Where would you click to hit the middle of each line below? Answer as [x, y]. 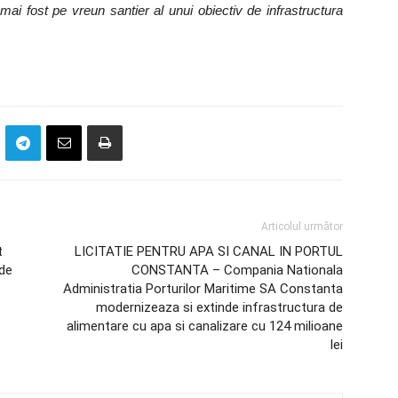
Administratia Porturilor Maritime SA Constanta [203, 289]
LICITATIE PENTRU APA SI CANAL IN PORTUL [209, 251]
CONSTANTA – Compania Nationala [237, 270]
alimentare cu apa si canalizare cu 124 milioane [205, 326]
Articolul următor [302, 227]
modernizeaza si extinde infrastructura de [219, 307]
